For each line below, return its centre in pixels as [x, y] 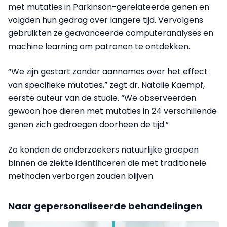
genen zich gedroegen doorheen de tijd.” [88, 125]
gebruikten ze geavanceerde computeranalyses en [111, 33]
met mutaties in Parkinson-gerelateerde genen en [109, 7]
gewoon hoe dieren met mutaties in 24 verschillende [112, 111]
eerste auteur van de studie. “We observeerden [102, 98]
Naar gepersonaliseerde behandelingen [105, 206]
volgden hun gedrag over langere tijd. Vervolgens [106, 20]
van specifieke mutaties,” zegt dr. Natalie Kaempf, [106, 85]
